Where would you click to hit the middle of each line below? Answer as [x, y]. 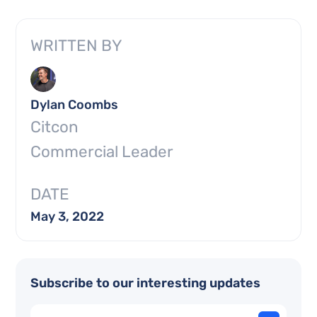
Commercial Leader [102, 152]
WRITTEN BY [76, 46]
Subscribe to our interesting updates [146, 283]
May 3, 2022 [68, 217]
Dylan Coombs [75, 105]
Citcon [55, 127]
